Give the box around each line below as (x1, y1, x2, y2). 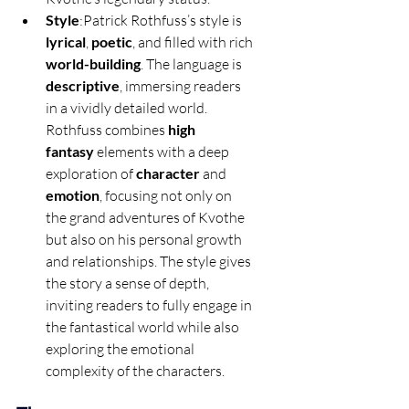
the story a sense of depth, (46, 274, 212, 293)
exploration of (46, 164, 136, 184)
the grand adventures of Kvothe (46, 208, 247, 227)
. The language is (141, 55, 245, 74)
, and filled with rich (132, 33, 256, 52)
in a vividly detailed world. (46, 99, 210, 118)
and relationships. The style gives (46, 252, 254, 271)
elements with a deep (94, 142, 232, 162)
